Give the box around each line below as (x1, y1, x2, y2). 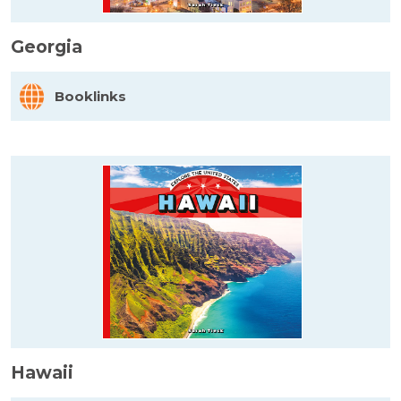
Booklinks (55, 87, 126, 105)
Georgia (11, 36, 82, 57)
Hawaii (11, 362, 73, 383)
